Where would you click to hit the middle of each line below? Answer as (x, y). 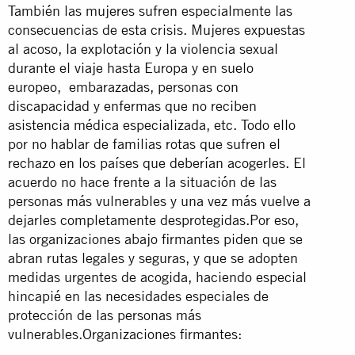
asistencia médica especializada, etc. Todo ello (152, 124)
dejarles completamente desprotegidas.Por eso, (153, 219)
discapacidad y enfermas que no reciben (132, 105)
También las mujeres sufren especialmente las (150, 10)
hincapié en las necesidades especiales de (138, 296)
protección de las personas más (105, 315)
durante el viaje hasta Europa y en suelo (131, 67)
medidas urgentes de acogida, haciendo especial (157, 277)
